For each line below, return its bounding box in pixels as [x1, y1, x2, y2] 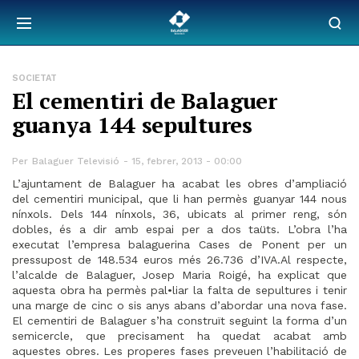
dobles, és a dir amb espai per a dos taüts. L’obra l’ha [12, 223, 347, 236]
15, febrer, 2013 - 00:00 [131, 155, 242, 167]
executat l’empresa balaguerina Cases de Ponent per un [12, 238, 347, 251]
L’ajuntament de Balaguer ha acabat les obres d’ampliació [12, 177, 347, 190]
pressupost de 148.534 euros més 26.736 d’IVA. [12, 253, 280, 266]
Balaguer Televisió [32, 155, 119, 167]
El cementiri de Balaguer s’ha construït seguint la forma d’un [12, 314, 347, 327]
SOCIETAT [12, 73, 57, 83]
